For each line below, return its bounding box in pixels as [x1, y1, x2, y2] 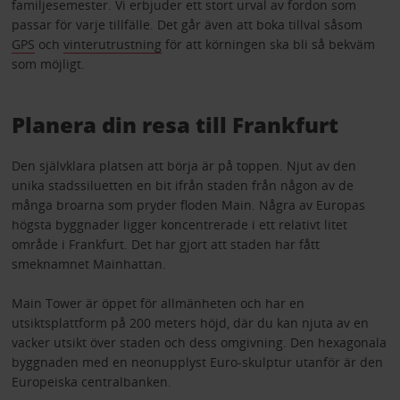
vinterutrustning [62, 35, 162, 53]
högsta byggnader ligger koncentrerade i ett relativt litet [11, 215, 347, 233]
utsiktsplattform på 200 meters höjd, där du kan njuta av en [11, 313, 369, 331]
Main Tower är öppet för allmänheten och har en [11, 294, 304, 312]
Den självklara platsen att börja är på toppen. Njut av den [11, 156, 356, 174]
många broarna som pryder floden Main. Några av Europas [11, 196, 365, 213]
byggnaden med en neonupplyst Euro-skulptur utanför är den [11, 353, 383, 371]
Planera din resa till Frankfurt [11, 109, 338, 139]
